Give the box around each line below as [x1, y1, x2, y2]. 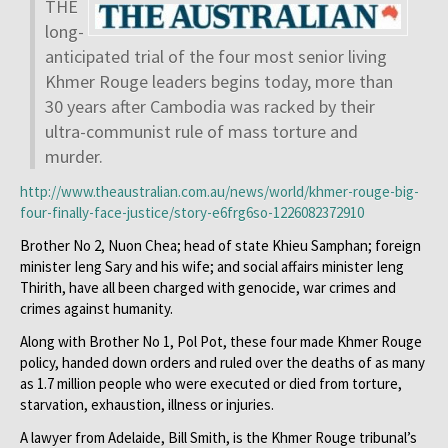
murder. [45, 145, 103, 168]
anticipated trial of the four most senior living [45, 45, 387, 68]
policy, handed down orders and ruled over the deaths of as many [20, 353, 425, 372]
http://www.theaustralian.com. [20, 182, 210, 201]
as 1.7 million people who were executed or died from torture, [20, 374, 402, 393]
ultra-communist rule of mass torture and [45, 120, 358, 143]
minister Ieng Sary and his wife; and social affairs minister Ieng [20, 257, 404, 276]
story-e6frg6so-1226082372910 [174, 203, 364, 222]
